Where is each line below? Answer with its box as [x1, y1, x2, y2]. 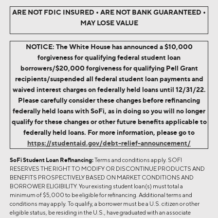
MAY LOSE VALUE [80, 18, 138, 27]
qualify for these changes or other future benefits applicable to [11, 117, 207, 126]
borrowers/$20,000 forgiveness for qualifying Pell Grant [20, 63, 198, 72]
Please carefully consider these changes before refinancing [18, 95, 200, 104]
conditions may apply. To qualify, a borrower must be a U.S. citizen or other [10, 200, 200, 207]
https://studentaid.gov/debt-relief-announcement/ [27, 138, 191, 147]
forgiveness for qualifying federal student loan [37, 53, 181, 61]
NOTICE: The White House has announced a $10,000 [25, 42, 193, 51]
